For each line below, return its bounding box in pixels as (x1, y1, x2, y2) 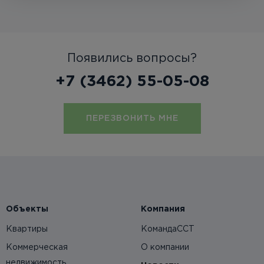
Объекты (6, 206, 48, 213)
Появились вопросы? (67, 53, 197, 64)
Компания (141, 206, 185, 213)
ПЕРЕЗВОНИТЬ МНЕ (85, 115, 179, 123)
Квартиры (6, 226, 48, 233)
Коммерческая (6, 244, 68, 252)
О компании (141, 244, 189, 252)
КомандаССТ (141, 226, 194, 233)
